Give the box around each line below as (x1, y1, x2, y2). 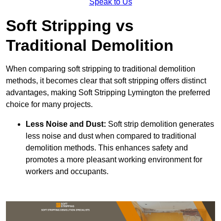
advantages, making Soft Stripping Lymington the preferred (6, 88, 210, 97)
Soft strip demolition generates (108, 120, 214, 129)
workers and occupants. (26, 167, 109, 176)
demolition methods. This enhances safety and (26, 144, 188, 152)
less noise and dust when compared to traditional (26, 132, 196, 141)
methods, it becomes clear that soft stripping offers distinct (6, 76, 206, 85)
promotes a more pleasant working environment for (26, 155, 202, 164)
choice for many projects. (6, 100, 93, 109)
